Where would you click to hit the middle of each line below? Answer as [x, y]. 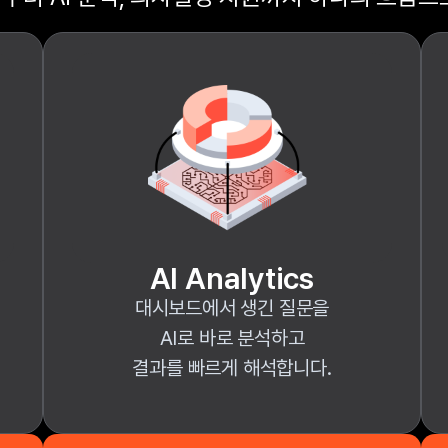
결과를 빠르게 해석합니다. [232, 368]
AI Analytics [232, 278]
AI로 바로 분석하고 [232, 338]
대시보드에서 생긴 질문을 [232, 308]
